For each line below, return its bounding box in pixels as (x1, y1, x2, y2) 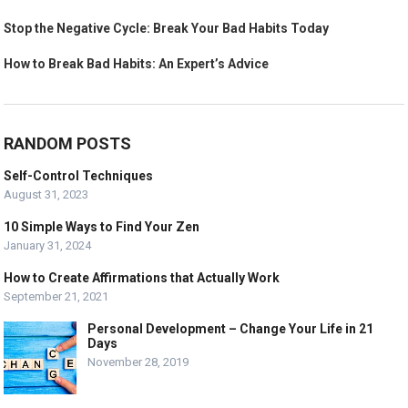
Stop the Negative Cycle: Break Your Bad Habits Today (4, 21, 330, 36)
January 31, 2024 (4, 239, 92, 253)
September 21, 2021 (4, 290, 109, 304)
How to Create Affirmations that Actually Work (4, 270, 280, 286)
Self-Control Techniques (4, 168, 154, 184)
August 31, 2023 (4, 188, 89, 202)
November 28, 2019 (87, 355, 189, 370)
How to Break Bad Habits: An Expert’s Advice (4, 56, 270, 72)
